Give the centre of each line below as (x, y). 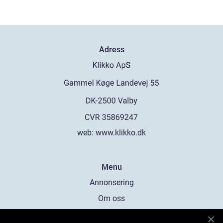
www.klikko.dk (121, 133)
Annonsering (111, 182)
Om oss (111, 198)
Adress (111, 50)
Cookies (111, 214)
